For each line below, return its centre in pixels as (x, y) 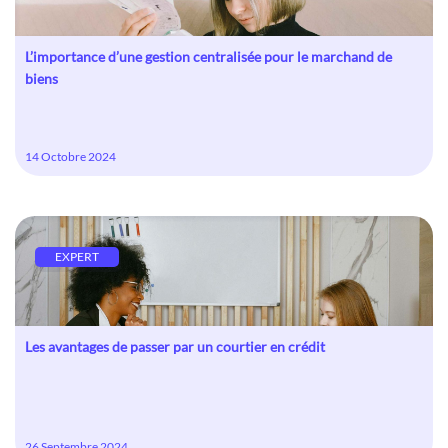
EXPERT (77, 256)
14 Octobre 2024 (70, 156)
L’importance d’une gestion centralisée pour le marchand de (208, 56)
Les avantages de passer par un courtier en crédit (175, 346)
